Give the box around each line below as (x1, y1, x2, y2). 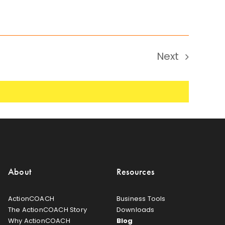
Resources (116, 165, 155, 177)
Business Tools (116, 193, 166, 203)
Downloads (116, 204, 155, 214)
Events (167, 66, 201, 80)
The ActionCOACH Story (8, 204, 87, 214)
